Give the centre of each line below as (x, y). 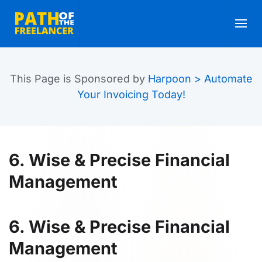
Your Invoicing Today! (131, 94)
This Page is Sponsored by (79, 79)
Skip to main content (72, 28)
